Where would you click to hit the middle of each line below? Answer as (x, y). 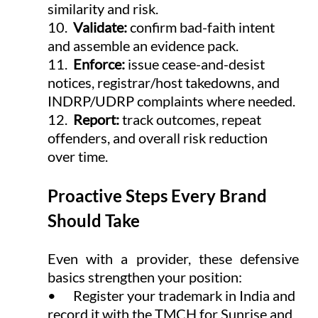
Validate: (101, 27)
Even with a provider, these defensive (173, 258)
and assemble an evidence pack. (143, 45)
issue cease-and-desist (197, 64)
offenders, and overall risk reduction (159, 137)
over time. (77, 156)
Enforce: (100, 64)
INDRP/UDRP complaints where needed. (171, 100)
